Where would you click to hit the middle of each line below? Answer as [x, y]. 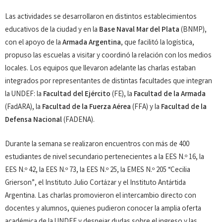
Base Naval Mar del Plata [139, 30]
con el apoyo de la [34, 43]
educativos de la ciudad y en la [52, 30]
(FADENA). [78, 121]
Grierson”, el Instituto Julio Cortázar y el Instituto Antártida [95, 183]
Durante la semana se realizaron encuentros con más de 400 [97, 144]
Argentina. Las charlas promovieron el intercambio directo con [101, 196]
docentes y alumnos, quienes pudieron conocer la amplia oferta [103, 209]
